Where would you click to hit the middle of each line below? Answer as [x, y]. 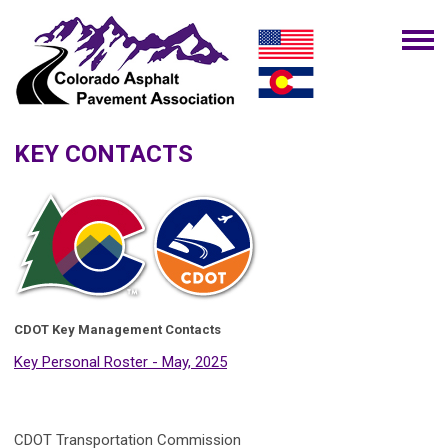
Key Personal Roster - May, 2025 [120, 361]
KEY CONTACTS [103, 153]
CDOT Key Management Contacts [117, 329]
